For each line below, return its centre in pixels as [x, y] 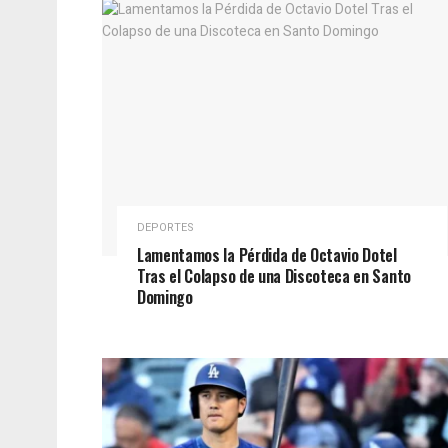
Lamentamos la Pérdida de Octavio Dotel [267, 255]
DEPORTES [165, 228]
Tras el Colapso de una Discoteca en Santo [274, 276]
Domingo [165, 297]
